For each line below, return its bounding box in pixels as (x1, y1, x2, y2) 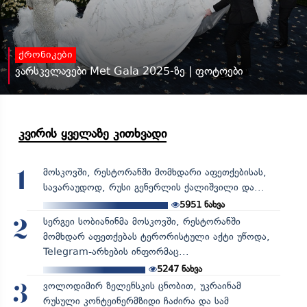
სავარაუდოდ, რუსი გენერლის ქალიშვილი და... (42, 182, 265, 194)
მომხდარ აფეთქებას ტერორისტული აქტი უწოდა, (42, 231, 270, 243)
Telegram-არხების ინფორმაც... (42, 246, 189, 258)
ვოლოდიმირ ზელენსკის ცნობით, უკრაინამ (42, 280, 241, 293)
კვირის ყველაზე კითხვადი (19, 126, 167, 142)
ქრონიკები (19, 49, 73, 62)
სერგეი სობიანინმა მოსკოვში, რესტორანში (42, 216, 241, 228)
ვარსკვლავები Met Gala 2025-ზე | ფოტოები (15, 64, 243, 78)
